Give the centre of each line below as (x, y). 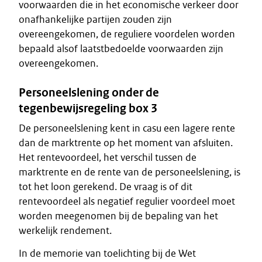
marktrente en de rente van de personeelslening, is (130, 172)
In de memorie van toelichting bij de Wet (107, 253)
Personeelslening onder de (89, 92)
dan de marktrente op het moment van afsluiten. (126, 143)
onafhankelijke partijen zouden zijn (95, 19)
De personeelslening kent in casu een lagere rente (127, 128)
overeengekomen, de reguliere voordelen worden (127, 34)
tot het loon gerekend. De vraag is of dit (106, 187)
